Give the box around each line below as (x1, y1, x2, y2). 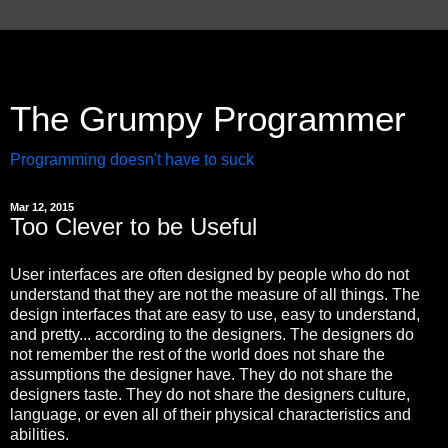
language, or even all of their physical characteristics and (10, 405, 411, 423)
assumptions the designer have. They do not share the (10, 365, 393, 383)
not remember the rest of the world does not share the (10, 345, 385, 363)
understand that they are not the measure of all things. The (10, 285, 420, 303)
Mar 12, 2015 (10, 201, 74, 213)
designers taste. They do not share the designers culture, (10, 385, 410, 403)
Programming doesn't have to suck (10, 151, 254, 168)
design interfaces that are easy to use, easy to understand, (10, 305, 420, 323)
